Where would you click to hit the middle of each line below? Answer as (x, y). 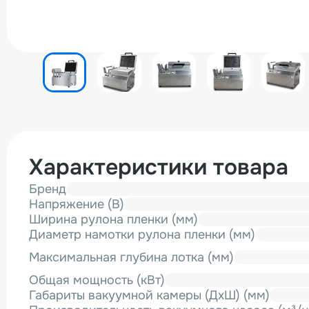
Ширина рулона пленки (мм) (113, 219)
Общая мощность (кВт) (97, 280)
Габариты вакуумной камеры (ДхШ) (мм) (149, 295)
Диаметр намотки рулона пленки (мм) (142, 235)
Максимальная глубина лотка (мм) (131, 257)
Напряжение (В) (77, 204)
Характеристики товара (159, 167)
